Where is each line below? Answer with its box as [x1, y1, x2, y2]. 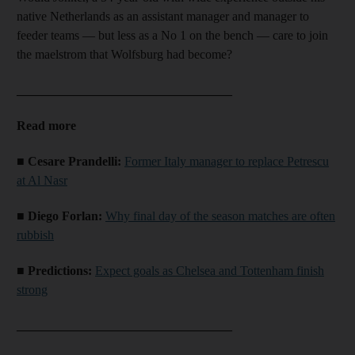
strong [17, 282, 48, 296]
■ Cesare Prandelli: [17, 154, 124, 168]
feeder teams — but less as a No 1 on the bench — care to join [17, 28, 328, 42]
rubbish [17, 227, 54, 242]
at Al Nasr [17, 173, 67, 187]
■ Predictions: [17, 263, 95, 277]
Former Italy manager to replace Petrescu [124, 154, 329, 168]
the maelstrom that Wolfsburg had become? [17, 47, 232, 61]
